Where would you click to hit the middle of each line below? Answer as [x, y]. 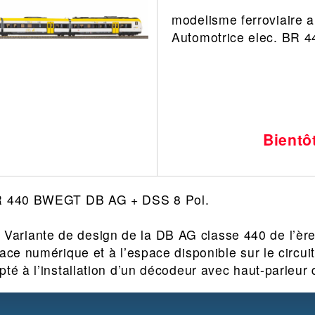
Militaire [177, 41]
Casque [177, 63]
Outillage [67, 84]
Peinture [66, 128]
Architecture [76, 41]
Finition [63, 106]
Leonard [65, 19]
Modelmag [71, 172]
